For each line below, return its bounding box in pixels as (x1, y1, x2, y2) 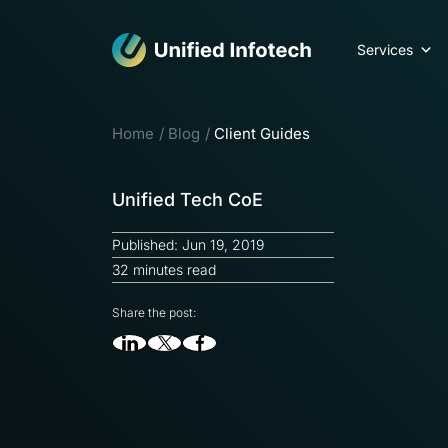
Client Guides (214, 124, 310, 143)
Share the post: (112, 305, 196, 320)
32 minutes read (112, 261, 216, 278)
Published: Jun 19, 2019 (112, 236, 264, 253)
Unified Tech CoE (112, 189, 263, 210)
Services (357, 41, 413, 58)
